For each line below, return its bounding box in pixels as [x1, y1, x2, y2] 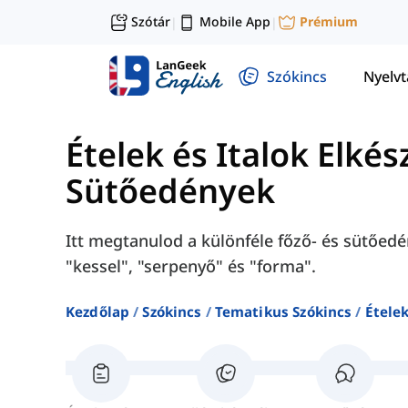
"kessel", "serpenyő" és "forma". [66, 255, 316, 278]
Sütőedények [66, 168, 275, 214]
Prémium [300, 13, 358, 31]
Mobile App [199, 13, 270, 30]
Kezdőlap [66, 302, 130, 321]
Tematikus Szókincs [214, 302, 352, 321]
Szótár [131, 13, 170, 30]
